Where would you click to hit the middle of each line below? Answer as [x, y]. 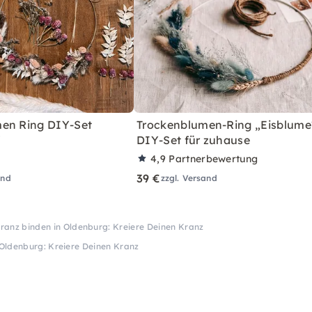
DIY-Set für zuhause [194, 140]
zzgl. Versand [189, 178]
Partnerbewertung [213, 158]
